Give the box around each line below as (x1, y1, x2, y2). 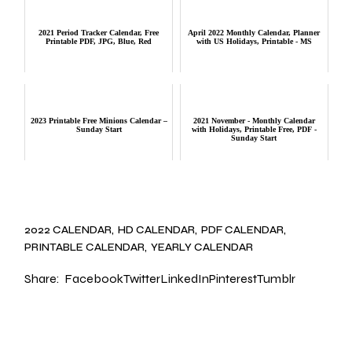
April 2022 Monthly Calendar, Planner (188, 27, 321, 37)
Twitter (123, 271, 161, 287)
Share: (24, 271, 60, 287)
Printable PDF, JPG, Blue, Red (46, 36, 152, 46)
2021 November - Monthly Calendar (192, 115, 315, 125)
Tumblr (257, 271, 296, 287)
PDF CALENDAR (201, 223, 284, 237)
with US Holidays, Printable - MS (196, 36, 312, 46)
